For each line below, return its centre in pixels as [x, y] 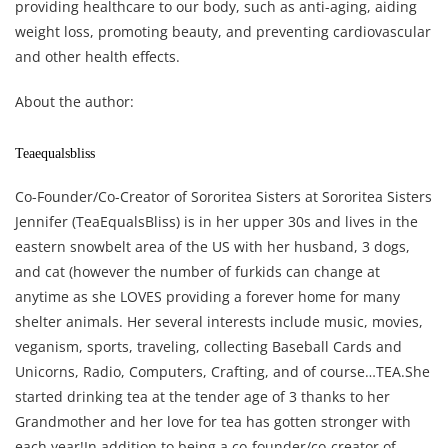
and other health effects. [97, 57]
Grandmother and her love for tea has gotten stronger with [213, 422]
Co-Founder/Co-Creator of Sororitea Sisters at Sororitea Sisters [223, 197]
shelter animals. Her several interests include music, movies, [219, 322]
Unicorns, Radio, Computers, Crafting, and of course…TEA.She [222, 372]
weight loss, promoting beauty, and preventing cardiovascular [223, 32]
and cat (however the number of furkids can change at [197, 272]
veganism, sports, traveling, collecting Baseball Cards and [208, 347]
